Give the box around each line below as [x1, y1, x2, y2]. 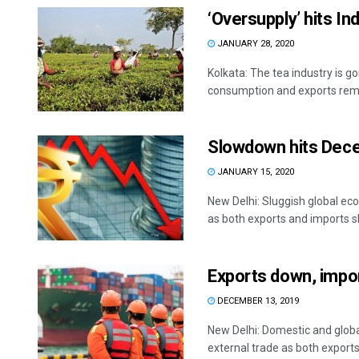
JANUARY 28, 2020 [215, 38, 294, 50]
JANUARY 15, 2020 [215, 167, 294, 178]
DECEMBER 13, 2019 [215, 295, 299, 306]
